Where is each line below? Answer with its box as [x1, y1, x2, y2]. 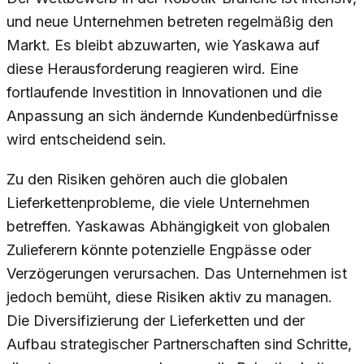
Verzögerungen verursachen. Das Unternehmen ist [6, 265, 347, 283]
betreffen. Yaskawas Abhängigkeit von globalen [6, 218, 330, 236]
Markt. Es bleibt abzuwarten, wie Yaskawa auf [6, 37, 320, 54]
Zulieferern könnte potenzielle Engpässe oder [6, 241, 311, 259]
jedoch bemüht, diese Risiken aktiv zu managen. [6, 288, 332, 306]
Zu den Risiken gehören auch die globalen [6, 171, 288, 188]
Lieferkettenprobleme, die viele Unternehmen [6, 194, 310, 212]
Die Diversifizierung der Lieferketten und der [6, 312, 305, 330]
